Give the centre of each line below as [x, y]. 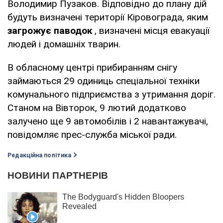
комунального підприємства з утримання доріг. [111, 94]
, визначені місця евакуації [151, 30]
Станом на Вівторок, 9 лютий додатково [97, 108]
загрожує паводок [50, 30]
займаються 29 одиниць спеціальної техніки [104, 81]
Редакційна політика [39, 155]
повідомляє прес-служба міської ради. [92, 134]
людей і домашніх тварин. [64, 44]
